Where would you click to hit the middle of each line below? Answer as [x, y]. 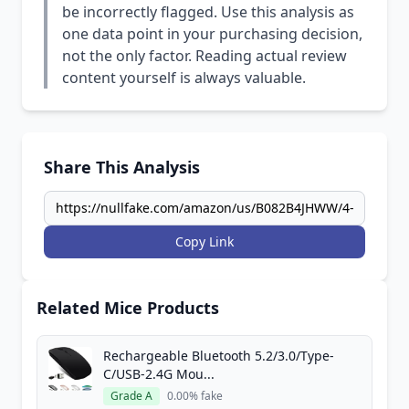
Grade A [131, 396]
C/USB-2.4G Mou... [159, 374]
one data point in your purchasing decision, [212, 34]
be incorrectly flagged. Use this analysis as [208, 12]
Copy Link [204, 241]
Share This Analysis [122, 167]
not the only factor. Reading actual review [204, 56]
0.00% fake [195, 396]
